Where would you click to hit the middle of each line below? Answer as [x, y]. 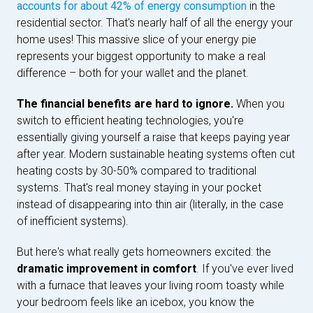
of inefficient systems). [73, 221]
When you [259, 104]
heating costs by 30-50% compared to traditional [137, 171]
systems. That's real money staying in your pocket [139, 188]
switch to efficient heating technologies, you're [130, 121]
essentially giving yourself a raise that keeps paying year [153, 137]
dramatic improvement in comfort [107, 269]
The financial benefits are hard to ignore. [125, 104]
